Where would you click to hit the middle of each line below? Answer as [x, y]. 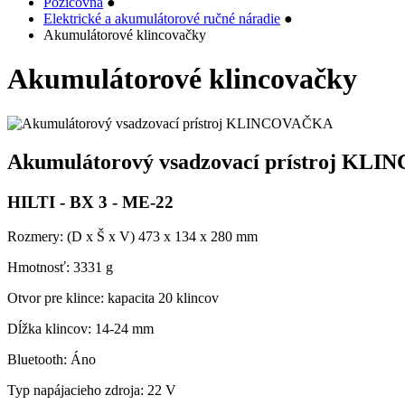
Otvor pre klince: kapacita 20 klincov [113, 298]
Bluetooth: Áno [52, 360]
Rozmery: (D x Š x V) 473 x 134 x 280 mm [132, 237]
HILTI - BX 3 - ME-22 [90, 202]
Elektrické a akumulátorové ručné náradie [162, 19]
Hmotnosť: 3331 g [60, 268]
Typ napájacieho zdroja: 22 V [94, 391]
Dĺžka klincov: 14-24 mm [80, 329]
